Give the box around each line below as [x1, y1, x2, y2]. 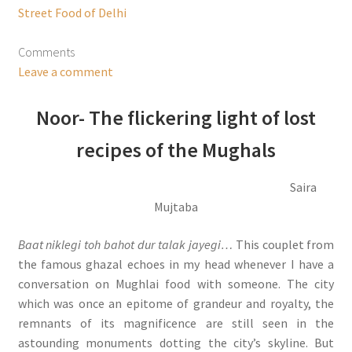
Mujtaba [154, 199, 198, 215]
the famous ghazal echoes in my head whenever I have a [17, 255, 335, 272]
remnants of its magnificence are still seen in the [17, 314, 335, 331]
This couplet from [232, 236, 335, 252]
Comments [17, 44, 75, 60]
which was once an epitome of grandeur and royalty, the [17, 295, 335, 311]
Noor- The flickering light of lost [36, 105, 316, 131]
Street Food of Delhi [17, 4, 126, 20]
